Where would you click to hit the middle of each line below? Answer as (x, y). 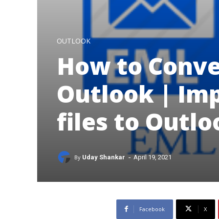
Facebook (152, 209)
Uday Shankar (104, 157)
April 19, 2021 (153, 157)
